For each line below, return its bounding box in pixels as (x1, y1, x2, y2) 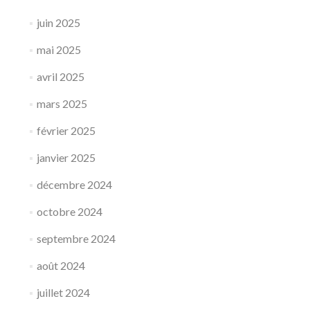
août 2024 (36, 259, 85, 272)
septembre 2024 (36, 232, 116, 245)
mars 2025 (36, 97, 87, 110)
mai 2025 (36, 43, 81, 56)
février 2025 (36, 124, 95, 137)
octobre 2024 (36, 205, 102, 218)
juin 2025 (36, 16, 80, 29)
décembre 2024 (36, 178, 112, 191)
